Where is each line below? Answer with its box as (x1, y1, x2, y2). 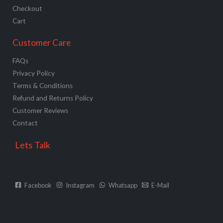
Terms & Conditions (12, 82, 73, 90)
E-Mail (151, 181, 169, 189)
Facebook (24, 181, 52, 189)
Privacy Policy (12, 69, 55, 78)
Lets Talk (15, 139, 50, 151)
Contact (12, 119, 38, 127)
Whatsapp (108, 181, 137, 189)
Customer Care (12, 37, 71, 48)
